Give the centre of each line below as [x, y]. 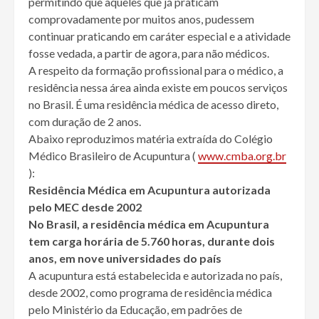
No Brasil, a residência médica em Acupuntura [149, 224]
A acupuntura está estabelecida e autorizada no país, [155, 276]
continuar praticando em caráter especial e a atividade [159, 36]
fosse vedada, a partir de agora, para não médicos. [149, 53]
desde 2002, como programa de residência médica [150, 293]
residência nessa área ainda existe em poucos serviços [158, 88]
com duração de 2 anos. [85, 122]
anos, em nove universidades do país [125, 258]
